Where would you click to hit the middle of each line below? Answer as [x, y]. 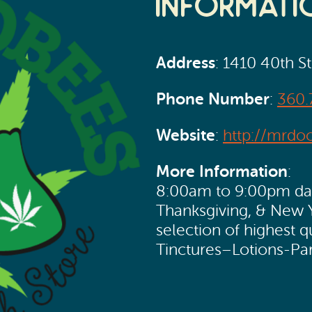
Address [186, 63]
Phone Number [213, 99]
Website [186, 135]
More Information [222, 171]
